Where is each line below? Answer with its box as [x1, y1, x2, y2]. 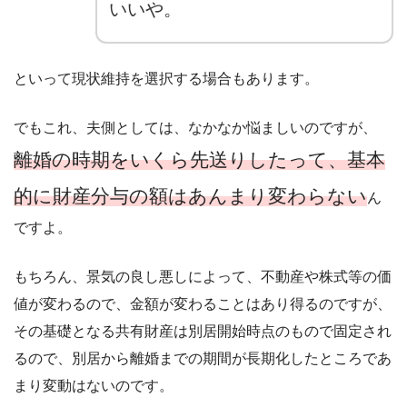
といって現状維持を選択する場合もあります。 [14, 71, 319, 87]
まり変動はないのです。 [14, 378, 174, 394]
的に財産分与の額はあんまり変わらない [14, 185, 367, 207]
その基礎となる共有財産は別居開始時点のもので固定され [14, 323, 392, 340]
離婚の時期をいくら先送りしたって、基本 [14, 149, 385, 171]
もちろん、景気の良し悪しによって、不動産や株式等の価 [14, 269, 392, 285]
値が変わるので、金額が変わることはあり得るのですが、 [14, 296, 392, 313]
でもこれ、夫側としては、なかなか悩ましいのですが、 [14, 120, 377, 136]
